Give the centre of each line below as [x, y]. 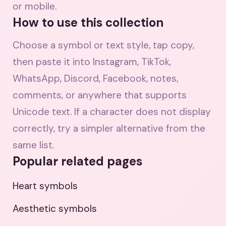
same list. [33, 145]
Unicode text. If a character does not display [112, 112]
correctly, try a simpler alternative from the [109, 128]
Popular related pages [77, 161]
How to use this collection [88, 22]
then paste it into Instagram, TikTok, [92, 62]
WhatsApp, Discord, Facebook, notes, [95, 78]
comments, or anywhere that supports [100, 95]
